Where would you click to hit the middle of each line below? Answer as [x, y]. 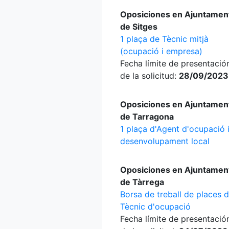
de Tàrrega [142, 182]
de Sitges [139, 27]
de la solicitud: [150, 76]
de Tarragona [147, 117]
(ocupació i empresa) [161, 51]
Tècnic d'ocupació [155, 207]
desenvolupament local [165, 141]
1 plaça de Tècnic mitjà [164, 39]
